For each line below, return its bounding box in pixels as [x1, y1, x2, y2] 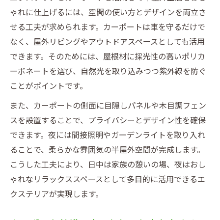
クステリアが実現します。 [10, 189, 103, 199]
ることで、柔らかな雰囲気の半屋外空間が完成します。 [10, 145, 205, 155]
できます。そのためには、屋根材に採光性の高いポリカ [10, 52, 205, 61]
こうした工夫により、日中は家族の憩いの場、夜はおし [10, 160, 206, 169]
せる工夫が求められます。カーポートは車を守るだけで [10, 22, 205, 32]
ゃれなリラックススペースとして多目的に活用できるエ [10, 174, 205, 184]
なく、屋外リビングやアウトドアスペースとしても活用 [10, 37, 205, 47]
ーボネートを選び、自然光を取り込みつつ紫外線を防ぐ [10, 66, 206, 76]
